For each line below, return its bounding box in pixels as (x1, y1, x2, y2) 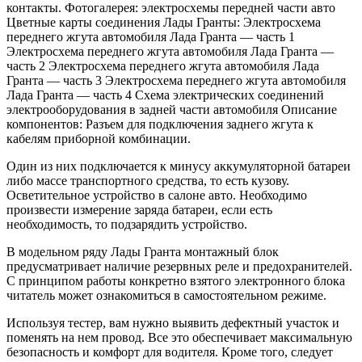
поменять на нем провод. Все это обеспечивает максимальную (6, 330, 352, 344)
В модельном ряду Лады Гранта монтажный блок (6, 244, 279, 259)
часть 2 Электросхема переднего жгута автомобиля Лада (6, 58, 319, 73)
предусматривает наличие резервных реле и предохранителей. (6, 259, 352, 273)
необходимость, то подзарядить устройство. (6, 217, 247, 231)
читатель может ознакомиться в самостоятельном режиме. (6, 288, 326, 302)
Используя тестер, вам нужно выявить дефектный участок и (6, 315, 339, 330)
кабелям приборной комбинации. (6, 131, 191, 145)
